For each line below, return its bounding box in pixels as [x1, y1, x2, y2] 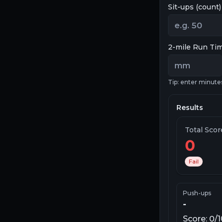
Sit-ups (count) [168, 2, 221, 12]
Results [176, 103, 203, 112]
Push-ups [183, 189, 211, 197]
